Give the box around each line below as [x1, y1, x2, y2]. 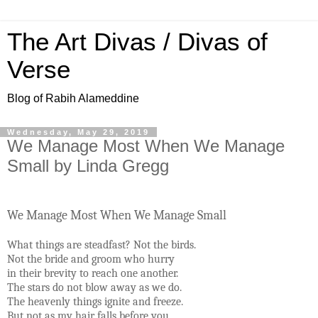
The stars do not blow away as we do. [7, 280, 182, 294]
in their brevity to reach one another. [7, 266, 178, 280]
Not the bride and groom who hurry [7, 252, 175, 265]
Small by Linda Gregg [7, 156, 169, 175]
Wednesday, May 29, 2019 [7, 128, 150, 136]
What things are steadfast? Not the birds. [7, 238, 196, 251]
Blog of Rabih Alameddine [7, 92, 139, 104]
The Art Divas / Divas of [7, 28, 268, 55]
